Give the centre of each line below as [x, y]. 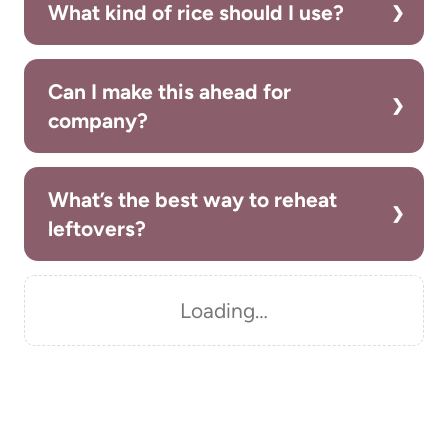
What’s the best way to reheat [192, 200]
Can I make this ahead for [169, 92]
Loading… [224, 311]
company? [98, 121]
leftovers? [97, 229]
